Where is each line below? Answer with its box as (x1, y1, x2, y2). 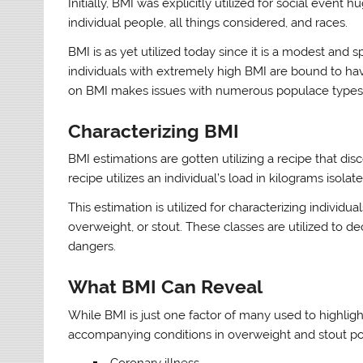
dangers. (68, 238, 117, 254)
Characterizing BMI (68, 120, 240, 142)
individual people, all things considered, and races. (68, 15, 348, 31)
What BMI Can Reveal (68, 276, 263, 298)
